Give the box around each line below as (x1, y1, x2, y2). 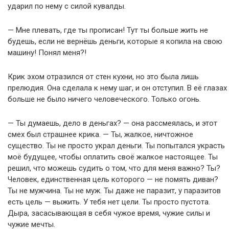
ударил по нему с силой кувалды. (8, 2, 126, 11)
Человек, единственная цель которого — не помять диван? (8, 175, 218, 184)
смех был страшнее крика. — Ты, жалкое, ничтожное (8, 130, 193, 139)
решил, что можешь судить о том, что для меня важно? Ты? (8, 164, 220, 173)
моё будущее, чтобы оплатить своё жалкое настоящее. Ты (8, 152, 218, 162)
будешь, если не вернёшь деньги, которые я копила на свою (8, 37, 222, 46)
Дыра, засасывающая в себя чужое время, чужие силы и (8, 209, 210, 218)
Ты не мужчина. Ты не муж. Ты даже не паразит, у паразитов (8, 186, 221, 195)
